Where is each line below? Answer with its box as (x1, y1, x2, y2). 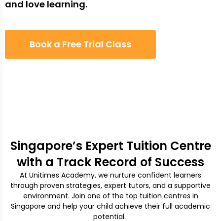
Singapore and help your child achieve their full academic (11, 201, 210, 211)
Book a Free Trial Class (30, 37, 131, 50)
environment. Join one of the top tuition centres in (23, 190, 198, 201)
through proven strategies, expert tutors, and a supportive (10, 180, 211, 190)
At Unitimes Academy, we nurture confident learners (20, 170, 201, 180)
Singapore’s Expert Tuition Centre (10, 137, 211, 154)
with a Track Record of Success (17, 153, 204, 170)
